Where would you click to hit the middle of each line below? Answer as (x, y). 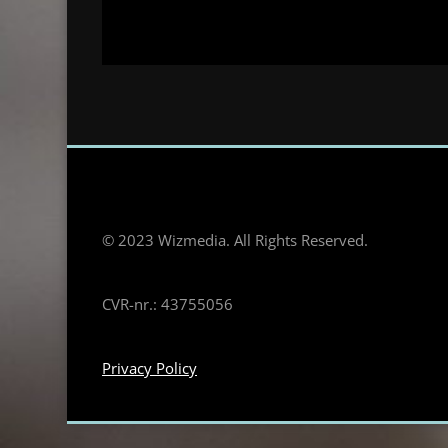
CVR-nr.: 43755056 (167, 303)
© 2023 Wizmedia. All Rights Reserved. (235, 239)
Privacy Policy (149, 367)
